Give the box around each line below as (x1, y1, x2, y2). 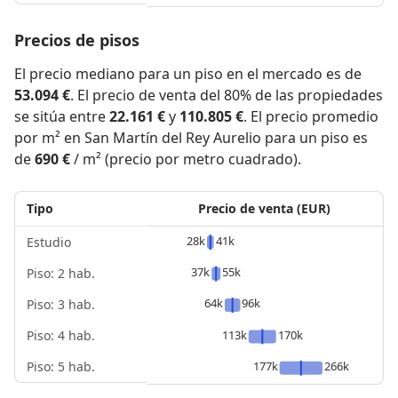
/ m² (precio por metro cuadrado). (70, 148, 301, 169)
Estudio (27, 233, 71, 251)
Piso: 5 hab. (27, 357, 95, 375)
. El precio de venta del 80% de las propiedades (70, 84, 383, 105)
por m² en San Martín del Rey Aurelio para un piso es (14, 127, 368, 147)
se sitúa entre (14, 106, 109, 126)
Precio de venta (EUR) (198, 199, 331, 217)
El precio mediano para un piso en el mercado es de (14, 63, 362, 84)
